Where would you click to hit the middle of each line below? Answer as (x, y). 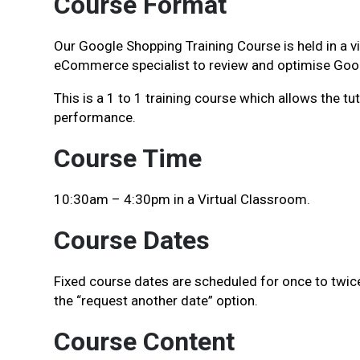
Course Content (144, 342)
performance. (95, 117)
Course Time (128, 158)
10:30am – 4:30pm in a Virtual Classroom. (182, 199)
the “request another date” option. (156, 301)
